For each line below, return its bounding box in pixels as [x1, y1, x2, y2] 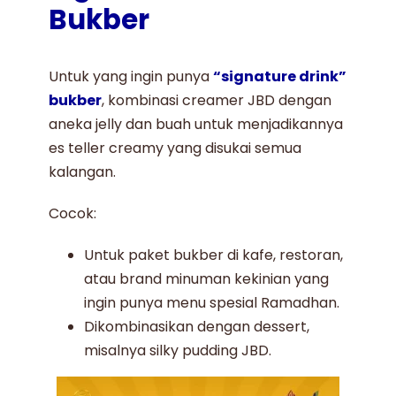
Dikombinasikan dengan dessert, [84, 316, 310, 337]
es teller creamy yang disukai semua [49, 137, 302, 158]
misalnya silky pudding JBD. [84, 339, 272, 361]
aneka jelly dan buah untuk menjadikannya [49, 113, 344, 134]
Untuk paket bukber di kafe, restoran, [84, 244, 344, 265]
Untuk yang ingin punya [49, 65, 214, 87]
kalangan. [49, 161, 117, 182]
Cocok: [49, 202, 97, 224]
